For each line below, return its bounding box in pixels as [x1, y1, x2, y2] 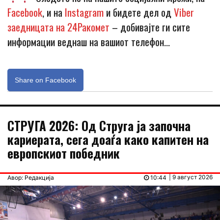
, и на [42, 4, 65, 20]
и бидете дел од [104, 4, 174, 20]
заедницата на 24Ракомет [7, 19, 110, 34]
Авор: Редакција [7, 173, 54, 181]
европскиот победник [7, 143, 120, 162]
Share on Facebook [15, 76, 76, 84]
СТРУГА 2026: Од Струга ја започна [7, 116, 191, 135]
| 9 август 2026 [169, 173, 213, 181]
